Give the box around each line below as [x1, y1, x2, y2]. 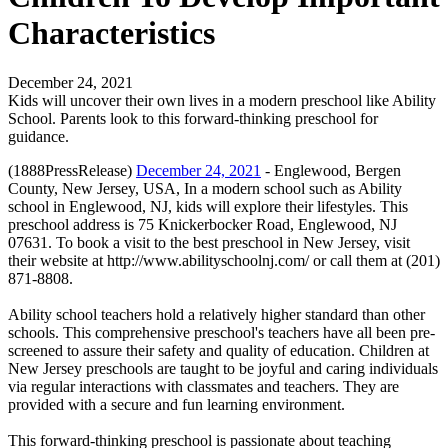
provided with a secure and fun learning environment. [8, 395, 345, 413]
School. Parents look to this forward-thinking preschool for [8, 109, 378, 127]
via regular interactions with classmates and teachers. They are [8, 377, 399, 395]
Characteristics [8, 15, 215, 52]
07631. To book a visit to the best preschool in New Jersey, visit [8, 233, 410, 251]
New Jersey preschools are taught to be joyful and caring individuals [8, 359, 438, 377]
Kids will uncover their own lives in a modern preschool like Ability [8, 91, 436, 109]
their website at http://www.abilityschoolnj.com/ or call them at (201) [8, 251, 440, 269]
